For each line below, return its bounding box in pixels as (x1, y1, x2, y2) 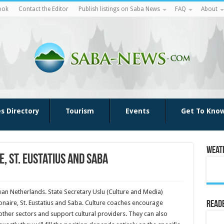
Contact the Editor (18, 5, 68, 12)
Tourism (65, 107, 94, 115)
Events (125, 107, 149, 115)
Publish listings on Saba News (78, 5, 160, 12)
